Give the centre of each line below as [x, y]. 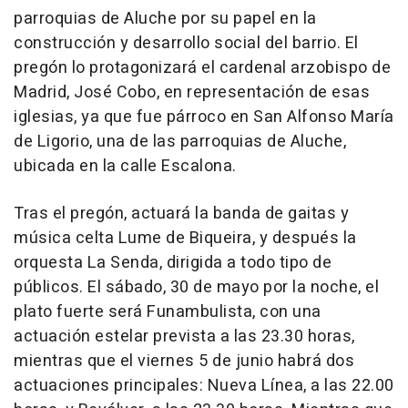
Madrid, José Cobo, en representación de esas [192, 92]
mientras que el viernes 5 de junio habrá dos [184, 361]
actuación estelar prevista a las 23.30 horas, [184, 336]
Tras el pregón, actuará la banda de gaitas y [181, 213]
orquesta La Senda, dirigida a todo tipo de [173, 262]
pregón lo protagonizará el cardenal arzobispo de [202, 67]
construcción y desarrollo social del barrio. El [186, 43]
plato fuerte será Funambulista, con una [168, 311]
